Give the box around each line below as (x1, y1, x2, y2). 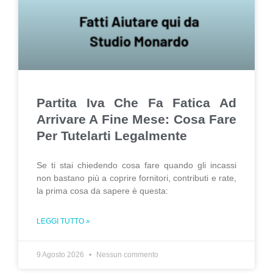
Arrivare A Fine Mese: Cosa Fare (37, 112, 236, 126)
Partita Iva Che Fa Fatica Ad (37, 96, 236, 110)
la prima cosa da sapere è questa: (37, 186, 168, 196)
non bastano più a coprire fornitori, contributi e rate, (37, 173, 236, 183)
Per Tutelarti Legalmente (37, 129, 187, 143)
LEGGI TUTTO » (37, 217, 90, 225)
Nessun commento (94, 250, 158, 259)
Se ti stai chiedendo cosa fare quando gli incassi (37, 160, 236, 170)
